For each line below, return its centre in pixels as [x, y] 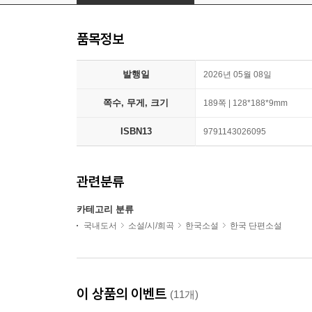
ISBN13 [136, 132]
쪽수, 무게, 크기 [136, 103]
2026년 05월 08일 [237, 75]
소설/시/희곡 [151, 226]
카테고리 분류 [105, 210]
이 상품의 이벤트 [123, 294]
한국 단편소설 [256, 226]
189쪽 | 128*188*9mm [245, 103]
